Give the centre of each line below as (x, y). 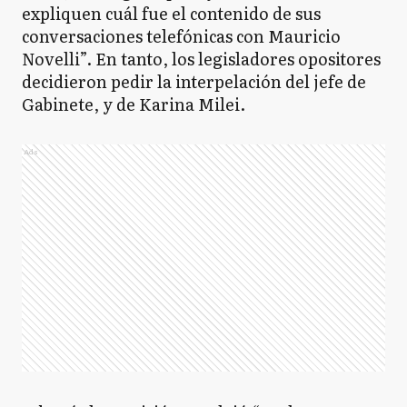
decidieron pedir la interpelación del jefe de (194, 81)
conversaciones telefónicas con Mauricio (181, 36)
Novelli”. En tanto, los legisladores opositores (201, 59)
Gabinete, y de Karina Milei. (134, 104)
